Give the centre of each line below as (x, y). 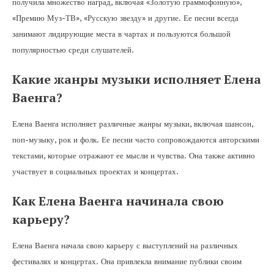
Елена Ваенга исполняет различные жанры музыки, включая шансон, (133, 124)
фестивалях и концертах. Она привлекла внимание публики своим (127, 261)
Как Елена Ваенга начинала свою (118, 201)
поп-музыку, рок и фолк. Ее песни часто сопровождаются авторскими (136, 139)
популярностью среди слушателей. (73, 50)
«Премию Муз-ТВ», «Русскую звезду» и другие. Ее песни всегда (125, 18)
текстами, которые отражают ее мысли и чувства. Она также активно (134, 155)
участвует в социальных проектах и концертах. (95, 171)
